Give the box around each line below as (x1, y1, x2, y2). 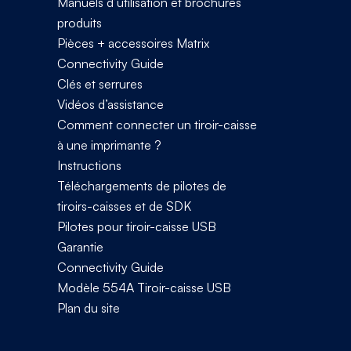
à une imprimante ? (57, 136, 161, 153)
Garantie (57, 238, 103, 255)
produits (57, 14, 102, 31)
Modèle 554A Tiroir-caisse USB (57, 279, 231, 295)
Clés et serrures (57, 75, 143, 92)
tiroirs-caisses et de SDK (57, 197, 191, 214)
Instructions (57, 157, 121, 173)
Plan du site (57, 299, 120, 316)
